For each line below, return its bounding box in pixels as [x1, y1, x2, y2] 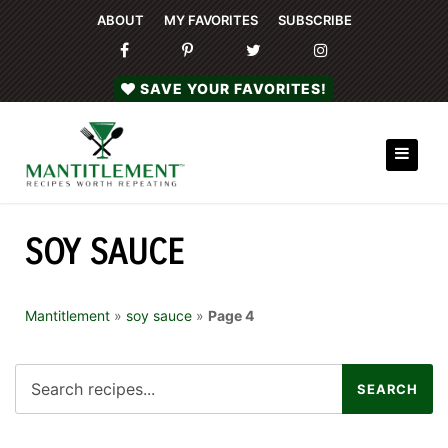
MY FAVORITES [163, 12, 258, 28]
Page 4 [208, 307, 254, 324]
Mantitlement [25, 307, 110, 324]
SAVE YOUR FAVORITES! [140, 80, 327, 97]
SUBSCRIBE [277, 12, 352, 28]
